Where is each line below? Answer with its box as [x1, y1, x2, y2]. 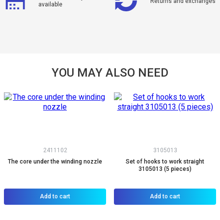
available [38, 1, 62, 8]
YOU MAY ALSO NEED [52, 66, 168, 80]
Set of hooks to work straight [126, 158, 204, 165]
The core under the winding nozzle [8, 158, 102, 165]
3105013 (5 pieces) [138, 165, 192, 172]
